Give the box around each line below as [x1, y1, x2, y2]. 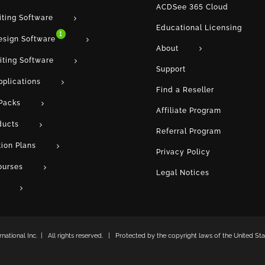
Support [156, 65, 186, 74]
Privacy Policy [156, 148, 211, 157]
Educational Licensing [156, 23, 242, 32]
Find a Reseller [156, 86, 214, 95]
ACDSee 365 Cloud [156, 2, 228, 11]
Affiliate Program [156, 106, 221, 115]
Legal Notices [156, 169, 209, 177]
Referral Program [156, 127, 221, 136]
